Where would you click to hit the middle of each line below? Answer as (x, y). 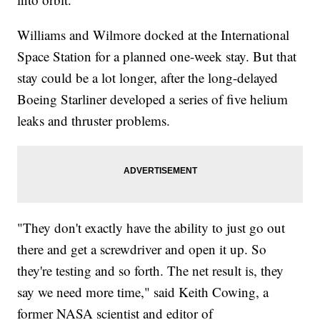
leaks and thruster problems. (94, 120)
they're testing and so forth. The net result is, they (151, 270)
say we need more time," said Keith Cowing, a (143, 291)
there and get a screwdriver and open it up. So (142, 249)
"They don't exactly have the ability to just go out (151, 227)
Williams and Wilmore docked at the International (154, 34)
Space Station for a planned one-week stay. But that (157, 56)
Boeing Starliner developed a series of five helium (153, 99)
